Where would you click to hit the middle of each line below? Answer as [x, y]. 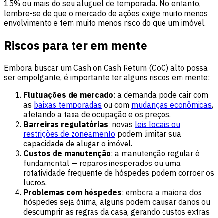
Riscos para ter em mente [76, 45]
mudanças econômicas [172, 105]
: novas [121, 124]
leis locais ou [157, 124]
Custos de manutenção [67, 154]
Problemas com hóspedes [73, 192]
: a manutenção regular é [155, 154]
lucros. [35, 183]
